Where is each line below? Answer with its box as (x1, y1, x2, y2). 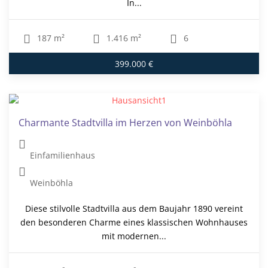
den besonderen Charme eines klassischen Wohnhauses (20, 217, 248, 229)
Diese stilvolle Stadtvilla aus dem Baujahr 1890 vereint (25, 203, 243, 215)
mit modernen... (102, 230, 166, 242)
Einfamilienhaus (30, 150, 96, 162)
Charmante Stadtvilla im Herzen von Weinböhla (19, 116, 232, 130)
